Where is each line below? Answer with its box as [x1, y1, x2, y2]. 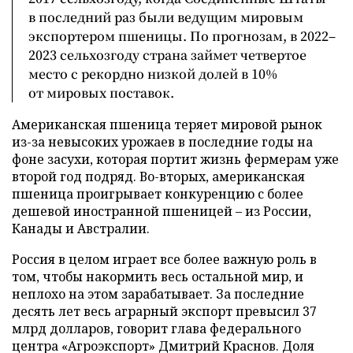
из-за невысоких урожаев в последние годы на [12, 132, 313, 150]
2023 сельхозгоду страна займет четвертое [28, 45, 307, 64]
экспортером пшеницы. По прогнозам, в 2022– [28, 26, 336, 45]
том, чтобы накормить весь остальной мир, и [12, 267, 303, 285]
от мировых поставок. [28, 83, 174, 102]
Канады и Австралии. [12, 219, 150, 237]
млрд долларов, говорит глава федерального [12, 319, 301, 337]
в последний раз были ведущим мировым [28, 7, 303, 26]
